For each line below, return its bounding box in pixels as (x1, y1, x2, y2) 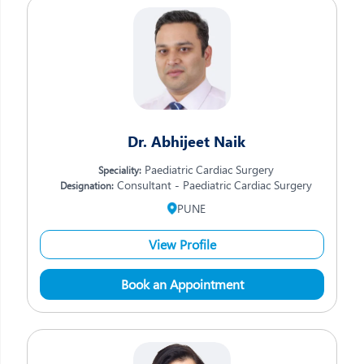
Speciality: (98, 163, 141, 176)
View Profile (148, 236, 216, 253)
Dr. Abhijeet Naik (127, 132, 245, 151)
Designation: (60, 179, 114, 192)
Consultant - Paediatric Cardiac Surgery (114, 177, 312, 193)
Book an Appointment (120, 275, 244, 292)
